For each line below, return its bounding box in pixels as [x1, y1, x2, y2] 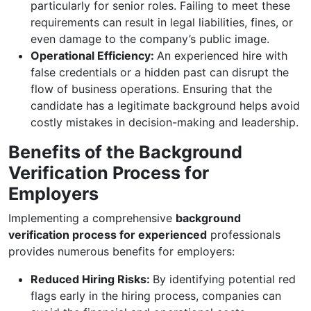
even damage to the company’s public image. [31, 32, 269, 46]
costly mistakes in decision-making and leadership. [31, 115, 299, 129]
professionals [207, 228, 280, 242]
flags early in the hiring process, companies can [31, 289, 281, 303]
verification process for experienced [8, 228, 207, 242]
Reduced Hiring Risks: [31, 272, 153, 286]
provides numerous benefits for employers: [8, 244, 235, 258]
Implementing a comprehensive [8, 211, 176, 225]
